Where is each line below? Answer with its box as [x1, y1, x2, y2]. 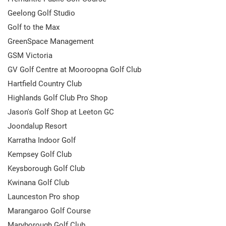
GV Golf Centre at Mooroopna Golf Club [8, 65, 141, 74]
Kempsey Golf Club [8, 149, 72, 159]
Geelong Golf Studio [8, 8, 75, 18]
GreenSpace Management [8, 36, 94, 46]
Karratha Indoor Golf [8, 135, 76, 145]
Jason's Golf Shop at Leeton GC [8, 107, 114, 117]
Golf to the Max [8, 22, 60, 32]
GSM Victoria [8, 50, 52, 60]
